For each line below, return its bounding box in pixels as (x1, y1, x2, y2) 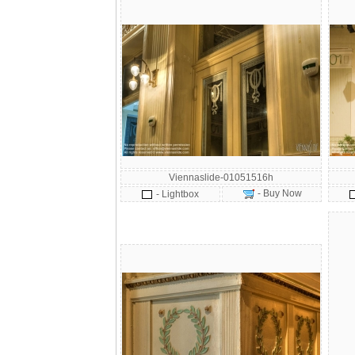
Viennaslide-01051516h (169, 172, 273, 183)
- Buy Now (254, 188, 302, 199)
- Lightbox (156, 189, 199, 200)
